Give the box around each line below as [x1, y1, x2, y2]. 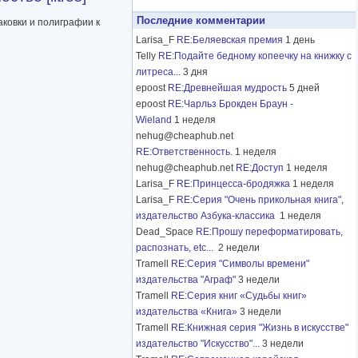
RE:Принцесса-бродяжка [177, 178, 290, 190]
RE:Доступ [236, 162, 284, 174]
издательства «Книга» [136, 306, 237, 318]
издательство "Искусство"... [136, 338, 260, 350]
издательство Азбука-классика [136, 210, 277, 222]
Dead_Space [136, 226, 196, 238]
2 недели [218, 242, 260, 254]
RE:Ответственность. [136, 146, 233, 158]
